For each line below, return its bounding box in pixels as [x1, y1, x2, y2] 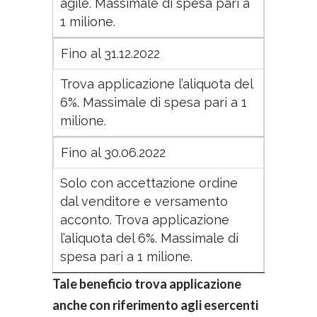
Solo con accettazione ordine [60, 175, 238, 190]
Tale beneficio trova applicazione [52, 276, 241, 292]
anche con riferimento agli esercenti [52, 297, 258, 313]
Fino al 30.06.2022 [61, 145, 166, 160]
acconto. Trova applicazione [60, 212, 229, 227]
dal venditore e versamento [60, 194, 228, 209]
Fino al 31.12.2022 [61, 46, 160, 61]
